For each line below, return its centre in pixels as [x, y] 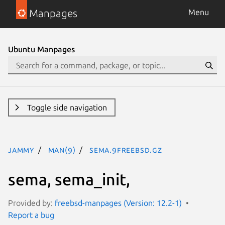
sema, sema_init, [69, 179]
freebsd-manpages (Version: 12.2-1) [118, 203]
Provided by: [31, 203]
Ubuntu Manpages [41, 49]
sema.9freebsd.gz [126, 150]
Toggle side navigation [67, 107]
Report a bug [31, 215]
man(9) [62, 150]
